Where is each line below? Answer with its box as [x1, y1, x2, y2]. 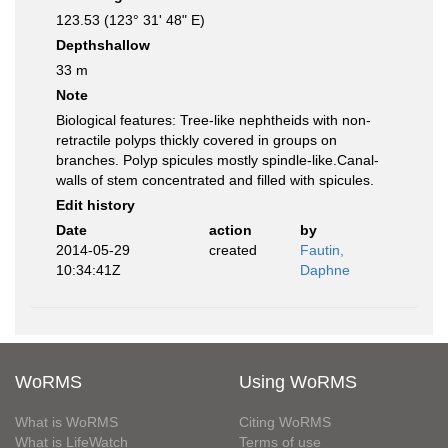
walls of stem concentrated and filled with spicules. [56, 172, 374, 188]
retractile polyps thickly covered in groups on [56, 132, 337, 148]
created [208, 242, 257, 258]
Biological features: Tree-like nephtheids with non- [56, 112, 371, 128]
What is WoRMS [15, 414, 118, 430]
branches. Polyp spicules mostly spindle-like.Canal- [56, 152, 379, 168]
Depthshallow [56, 37, 150, 53]
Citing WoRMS [239, 414, 331, 430]
